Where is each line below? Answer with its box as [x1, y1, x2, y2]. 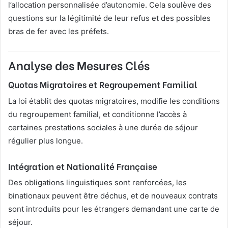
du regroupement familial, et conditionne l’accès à [8, 109, 187, 119]
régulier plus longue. [8, 135, 83, 146]
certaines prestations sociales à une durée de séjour [8, 122, 198, 132]
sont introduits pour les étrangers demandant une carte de [8, 204, 219, 214]
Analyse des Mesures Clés [8, 55, 150, 73]
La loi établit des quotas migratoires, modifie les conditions [8, 96, 220, 106]
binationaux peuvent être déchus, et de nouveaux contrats [8, 191, 218, 201]
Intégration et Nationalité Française [8, 159, 157, 173]
